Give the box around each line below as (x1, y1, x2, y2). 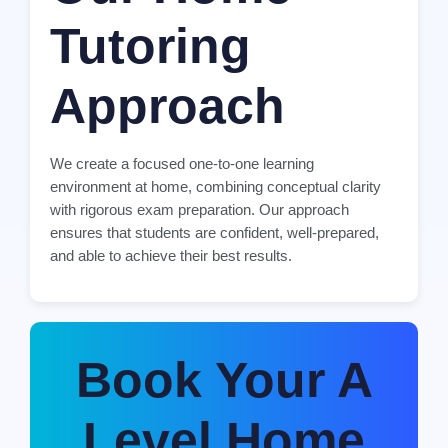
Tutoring (50, 18, 251, 75)
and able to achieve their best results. (50, 247, 292, 265)
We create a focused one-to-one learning (50, 155, 314, 173)
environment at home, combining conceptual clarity (50, 178, 381, 196)
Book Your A (75, 351, 373, 408)
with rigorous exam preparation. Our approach (50, 201, 349, 219)
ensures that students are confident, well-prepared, (50, 224, 379, 242)
